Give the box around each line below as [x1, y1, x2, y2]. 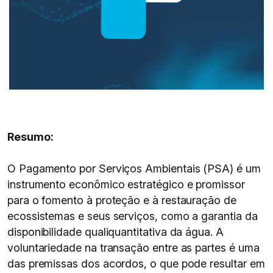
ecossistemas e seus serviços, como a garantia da [7, 210, 258, 222]
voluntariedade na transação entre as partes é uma [7, 241, 260, 254]
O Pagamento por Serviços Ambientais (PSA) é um [7, 162, 261, 175]
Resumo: [7, 130, 54, 143]
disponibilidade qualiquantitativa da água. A [7, 225, 224, 238]
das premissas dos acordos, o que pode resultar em [7, 257, 265, 270]
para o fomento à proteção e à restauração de [7, 194, 236, 207]
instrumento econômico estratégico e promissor [7, 178, 245, 191]
